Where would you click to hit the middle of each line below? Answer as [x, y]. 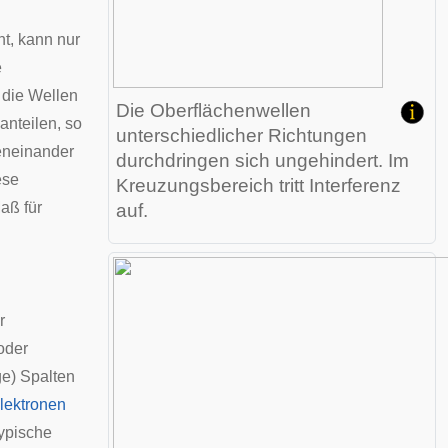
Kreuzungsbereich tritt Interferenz [258, 185]
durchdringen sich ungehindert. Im [262, 160]
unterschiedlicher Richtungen [241, 135]
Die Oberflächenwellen [213, 110]
